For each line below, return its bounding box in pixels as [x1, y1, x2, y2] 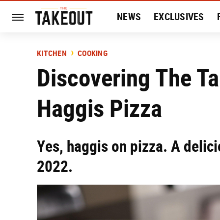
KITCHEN [37, 49, 67, 58]
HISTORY [117, 42, 154, 54]
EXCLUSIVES [154, 11, 204, 23]
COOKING [78, 49, 108, 58]
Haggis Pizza [37, 94, 162, 123]
